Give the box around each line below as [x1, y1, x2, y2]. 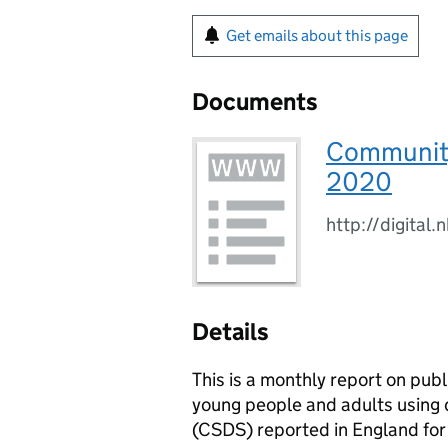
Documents [192, 87, 318, 116]
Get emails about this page [226, 26, 408, 45]
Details [192, 317, 269, 346]
